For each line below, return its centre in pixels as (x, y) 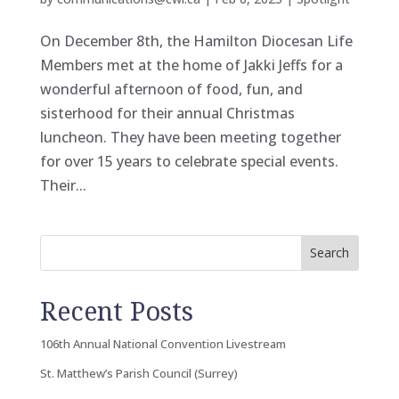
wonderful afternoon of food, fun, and (171, 89)
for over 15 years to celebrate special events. (189, 161)
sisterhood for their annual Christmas (167, 113)
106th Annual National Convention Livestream (163, 343)
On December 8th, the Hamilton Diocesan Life (196, 41)
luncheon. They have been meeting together (190, 137)
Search (330, 253)
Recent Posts (116, 310)
